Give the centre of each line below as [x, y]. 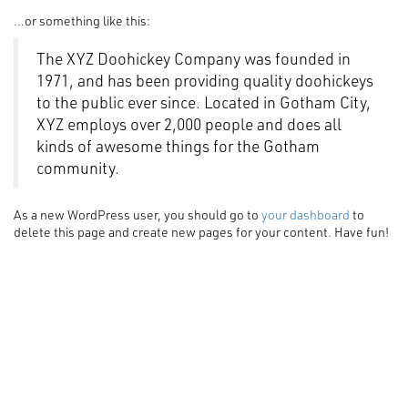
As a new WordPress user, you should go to [138, 214]
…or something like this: [82, 20]
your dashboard [306, 214]
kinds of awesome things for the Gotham [178, 146]
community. [78, 168]
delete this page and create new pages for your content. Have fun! [201, 232]
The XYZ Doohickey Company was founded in [194, 58]
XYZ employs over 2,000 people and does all [189, 124]
